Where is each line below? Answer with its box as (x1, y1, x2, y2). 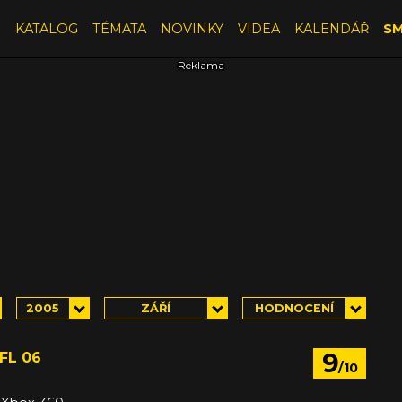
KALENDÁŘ (293, 20, 369, 37)
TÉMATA (92, 20, 146, 37)
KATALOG (14, 20, 78, 37)
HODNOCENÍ (254, 301, 334, 315)
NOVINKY (160, 20, 223, 37)
